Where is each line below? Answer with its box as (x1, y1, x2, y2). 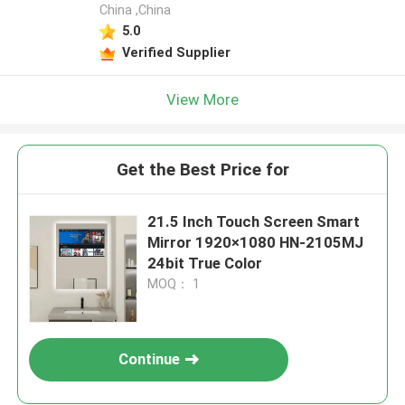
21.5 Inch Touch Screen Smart (147, 212, 361, 231)
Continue (118, 350, 181, 369)
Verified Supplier (121, 44, 231, 60)
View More (166, 89, 239, 108)
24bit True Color (147, 254, 263, 273)
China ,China (99, 3, 171, 18)
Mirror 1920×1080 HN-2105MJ (147, 233, 364, 252)
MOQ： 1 (147, 277, 201, 292)
